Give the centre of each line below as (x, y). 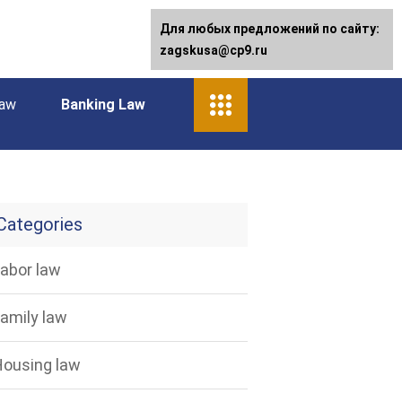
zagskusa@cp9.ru (214, 50)
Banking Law (103, 105)
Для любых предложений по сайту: (270, 29)
